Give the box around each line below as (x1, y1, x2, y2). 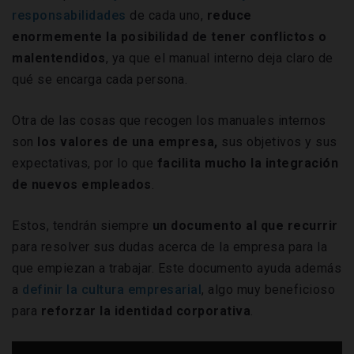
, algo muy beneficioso (201, 282, 335, 298)
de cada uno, (126, 8, 207, 24)
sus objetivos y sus (221, 134, 337, 150)
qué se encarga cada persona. (12, 72, 187, 88)
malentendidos (12, 51, 106, 66)
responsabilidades (12, 8, 126, 24)
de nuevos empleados (12, 177, 152, 193)
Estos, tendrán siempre (12, 218, 153, 234)
